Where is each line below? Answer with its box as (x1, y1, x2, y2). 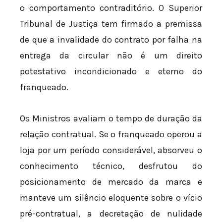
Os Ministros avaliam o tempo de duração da (20, 113, 202, 124)
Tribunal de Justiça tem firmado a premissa (20, 18, 202, 29)
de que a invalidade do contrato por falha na (20, 34, 202, 45)
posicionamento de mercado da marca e (20, 176, 202, 188)
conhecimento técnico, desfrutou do (20, 161, 202, 172)
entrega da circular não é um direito (20, 50, 202, 61)
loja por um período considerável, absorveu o (20, 145, 202, 156)
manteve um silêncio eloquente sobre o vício (20, 192, 202, 204)
